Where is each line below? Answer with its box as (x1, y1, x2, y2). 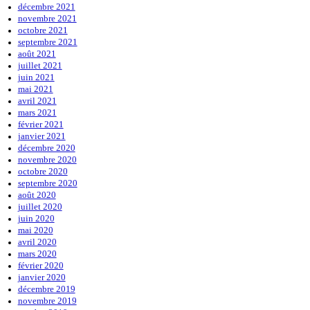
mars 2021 (17, 108, 57, 118)
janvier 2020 (17, 273, 66, 282)
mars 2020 (17, 249, 57, 259)
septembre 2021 (17, 37, 77, 47)
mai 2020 (17, 226, 53, 235)
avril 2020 (17, 237, 57, 247)
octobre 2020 (17, 167, 68, 176)
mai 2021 (17, 84, 53, 94)
